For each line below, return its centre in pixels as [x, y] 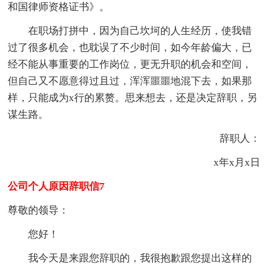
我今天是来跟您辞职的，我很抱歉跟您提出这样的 [130, 258]
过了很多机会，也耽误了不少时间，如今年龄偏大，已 [130, 47]
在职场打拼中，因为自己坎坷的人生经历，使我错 [130, 31]
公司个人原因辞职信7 [57, 186]
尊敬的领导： [39, 210]
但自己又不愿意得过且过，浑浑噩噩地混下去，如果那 [130, 81]
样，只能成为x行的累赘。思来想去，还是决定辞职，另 [133, 98]
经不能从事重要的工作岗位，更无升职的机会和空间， [130, 64]
